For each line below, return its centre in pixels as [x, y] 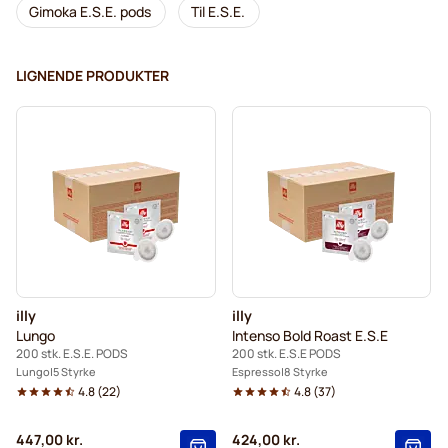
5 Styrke [74, 371]
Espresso [256, 371]
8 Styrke [305, 371]
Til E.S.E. [218, 11]
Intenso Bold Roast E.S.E [309, 335]
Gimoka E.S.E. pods [90, 11]
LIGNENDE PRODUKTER [92, 75]
